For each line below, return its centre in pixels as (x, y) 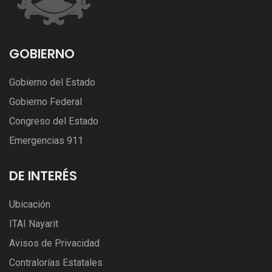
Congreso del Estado (54, 121)
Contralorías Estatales (56, 263)
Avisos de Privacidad (54, 243)
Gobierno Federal (46, 102)
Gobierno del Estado (52, 82)
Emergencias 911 (46, 141)
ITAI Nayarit (34, 224)
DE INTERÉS (43, 176)
